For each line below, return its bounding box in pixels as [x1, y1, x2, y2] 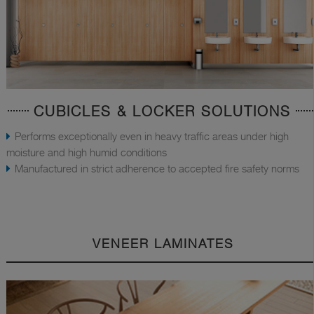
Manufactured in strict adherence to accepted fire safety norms [15, 162, 299, 175]
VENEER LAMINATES [92, 236, 233, 252]
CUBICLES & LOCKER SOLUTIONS [34, 103, 291, 121]
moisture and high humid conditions [6, 146, 167, 159]
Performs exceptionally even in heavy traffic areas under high [15, 130, 289, 143]
